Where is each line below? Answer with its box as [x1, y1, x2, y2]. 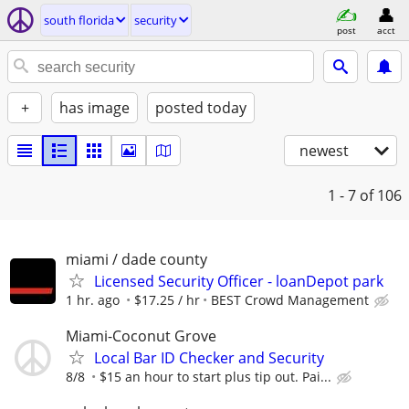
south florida [44, 12, 114, 28]
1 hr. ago [66, 291, 120, 309]
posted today [155, 98, 246, 118]
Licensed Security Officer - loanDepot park [94, 271, 383, 291]
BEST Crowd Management [211, 291, 369, 309]
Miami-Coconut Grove [66, 326, 216, 347]
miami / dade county [66, 249, 207, 269]
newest [299, 141, 349, 161]
